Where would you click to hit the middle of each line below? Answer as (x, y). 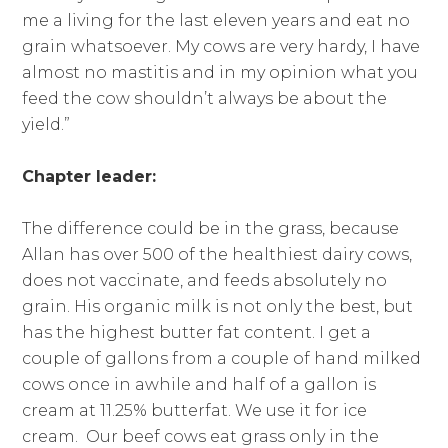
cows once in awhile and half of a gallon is (199, 385)
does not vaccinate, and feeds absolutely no (205, 281)
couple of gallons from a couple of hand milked (222, 359)
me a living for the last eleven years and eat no (216, 21)
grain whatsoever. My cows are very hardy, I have (221, 47)
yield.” (46, 125)
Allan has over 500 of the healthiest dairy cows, (217, 255)
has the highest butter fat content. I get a (197, 333)
